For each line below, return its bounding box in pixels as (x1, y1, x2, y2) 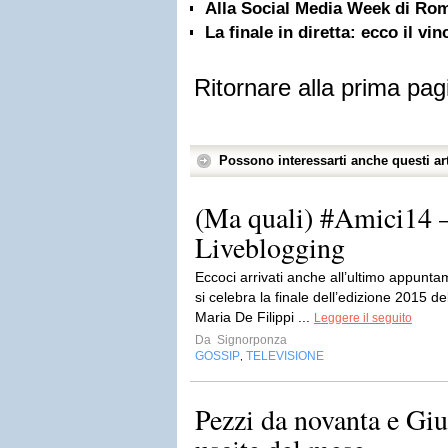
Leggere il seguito (314, 311, 412, 325)
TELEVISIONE (246, 349, 324, 363)
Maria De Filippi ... (195, 309, 314, 325)
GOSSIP (195, 349, 240, 363)
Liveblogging (195, 228, 345, 266)
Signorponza (214, 333, 287, 347)
